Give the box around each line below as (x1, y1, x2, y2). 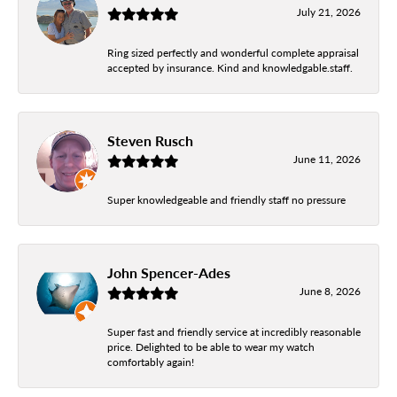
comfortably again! (107, 354, 194, 369)
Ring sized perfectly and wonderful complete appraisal (107, 44, 359, 59)
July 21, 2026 (297, 4, 361, 19)
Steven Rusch (107, 129, 193, 151)
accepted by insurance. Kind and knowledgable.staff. (107, 59, 353, 74)
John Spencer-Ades (107, 261, 230, 283)
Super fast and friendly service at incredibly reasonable (107, 323, 361, 339)
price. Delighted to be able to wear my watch (107, 339, 315, 354)
